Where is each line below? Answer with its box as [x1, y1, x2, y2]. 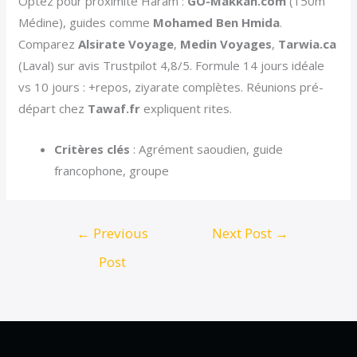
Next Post [212, 224, 276, 243]
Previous [90, 224, 149, 243]
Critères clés [54, 141, 131, 158]
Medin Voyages [180, 36, 273, 53]
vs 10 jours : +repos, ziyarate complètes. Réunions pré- [18, 79, 324, 96]
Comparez [18, 36, 79, 53]
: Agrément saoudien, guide [130, 141, 284, 158]
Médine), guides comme [18, 14, 154, 31]
